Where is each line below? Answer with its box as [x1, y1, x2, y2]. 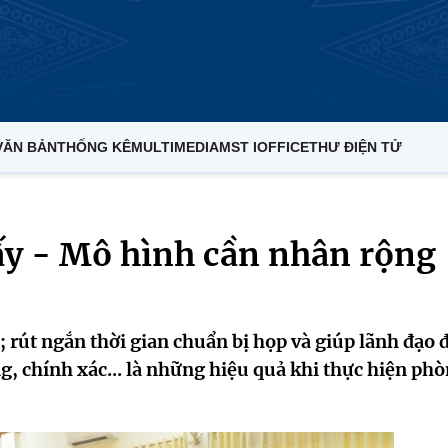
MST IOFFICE [219, 139, 309, 155]
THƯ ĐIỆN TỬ [309, 139, 402, 155]
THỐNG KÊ [57, 139, 131, 155]
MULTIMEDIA [131, 139, 219, 155]
